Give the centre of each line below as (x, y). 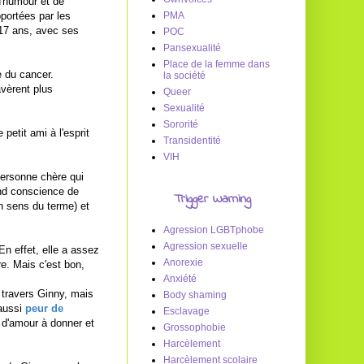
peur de (44, 308)
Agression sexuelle (206, 246)
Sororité (181, 124)
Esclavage (186, 311)
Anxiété (180, 279)
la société (184, 76)
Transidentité (192, 141)
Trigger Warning (212, 199)
